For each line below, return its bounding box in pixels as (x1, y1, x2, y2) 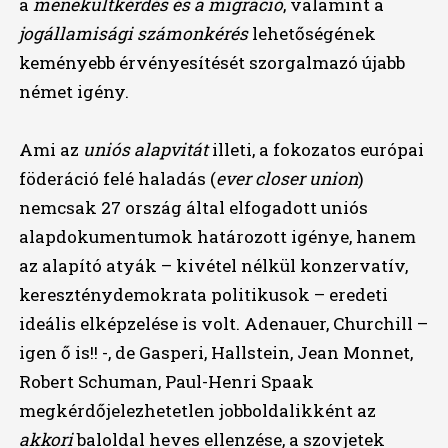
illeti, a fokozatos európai (207, 138, 424, 162)
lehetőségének (247, 22, 376, 46)
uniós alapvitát (82, 138, 208, 162)
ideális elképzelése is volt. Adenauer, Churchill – (18, 312, 428, 336)
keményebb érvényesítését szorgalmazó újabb (18, 51, 405, 75)
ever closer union (215, 167, 358, 191)
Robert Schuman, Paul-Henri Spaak (18, 370, 314, 394)
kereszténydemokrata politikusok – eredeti (18, 283, 388, 307)
